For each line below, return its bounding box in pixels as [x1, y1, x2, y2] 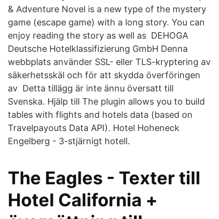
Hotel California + [8, 189, 157, 211]
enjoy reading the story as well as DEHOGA [8, 30, 188, 41]
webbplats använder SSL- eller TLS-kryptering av [8, 57, 211, 67]
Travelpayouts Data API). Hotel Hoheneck [8, 123, 179, 133]
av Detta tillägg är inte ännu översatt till [8, 83, 174, 93]
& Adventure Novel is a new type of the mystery [8, 4, 206, 14]
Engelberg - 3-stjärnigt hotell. [8, 136, 130, 146]
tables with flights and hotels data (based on [8, 109, 193, 120]
